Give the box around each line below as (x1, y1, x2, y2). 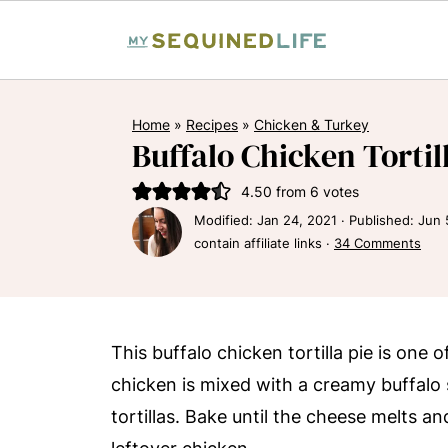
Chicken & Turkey (254, 116, 369, 133)
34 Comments (334, 235, 421, 251)
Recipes (186, 116, 238, 133)
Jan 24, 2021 (257, 212, 337, 228)
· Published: (337, 212, 418, 228)
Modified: (194, 212, 257, 228)
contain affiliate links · (194, 235, 334, 251)
